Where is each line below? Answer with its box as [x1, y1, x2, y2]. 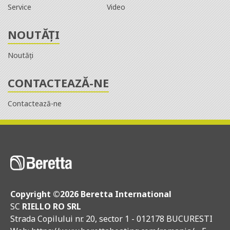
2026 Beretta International [60, 188, 171, 200]
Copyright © [10, 188, 60, 200]
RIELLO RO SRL [22, 201, 81, 213]
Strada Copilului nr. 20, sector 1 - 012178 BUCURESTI [10, 213, 213, 225]
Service [8, 2, 31, 12]
